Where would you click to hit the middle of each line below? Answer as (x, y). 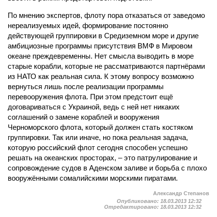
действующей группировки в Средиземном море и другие (103, 36)
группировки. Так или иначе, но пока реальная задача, (98, 137)
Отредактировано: (132, 207)
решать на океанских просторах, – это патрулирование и (102, 158)
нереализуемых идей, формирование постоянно (88, 25)
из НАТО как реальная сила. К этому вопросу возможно (101, 76)
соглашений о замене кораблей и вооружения (84, 117)
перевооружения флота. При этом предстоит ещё (90, 97)
